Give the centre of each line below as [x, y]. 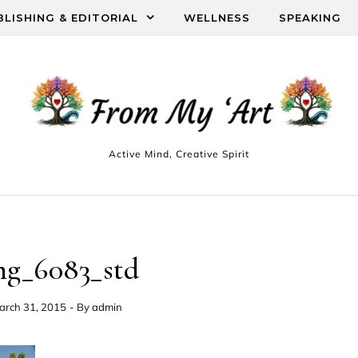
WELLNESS [217, 18]
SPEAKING [310, 18]
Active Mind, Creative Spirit [179, 154]
